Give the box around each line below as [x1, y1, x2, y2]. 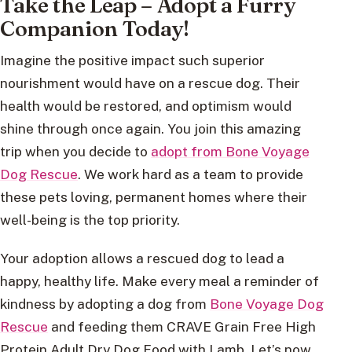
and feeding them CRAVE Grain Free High [48, 318, 316, 335]
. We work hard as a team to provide [78, 166, 303, 183]
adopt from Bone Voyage [151, 143, 310, 160]
